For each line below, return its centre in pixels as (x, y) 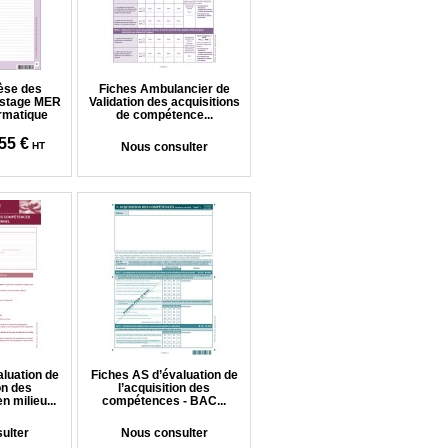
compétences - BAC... (164, 401)
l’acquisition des (164, 388)
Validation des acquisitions (164, 102)
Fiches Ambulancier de (164, 89)
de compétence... (164, 115)
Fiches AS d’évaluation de (164, 375)
